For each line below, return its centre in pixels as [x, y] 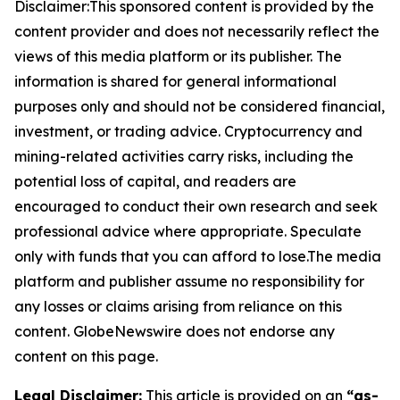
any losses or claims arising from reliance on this [178, 307]
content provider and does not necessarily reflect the [197, 32]
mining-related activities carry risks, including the [184, 157]
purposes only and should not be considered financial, [200, 107]
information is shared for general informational [175, 82]
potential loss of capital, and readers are [155, 182]
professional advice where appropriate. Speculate [188, 232]
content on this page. [86, 357]
